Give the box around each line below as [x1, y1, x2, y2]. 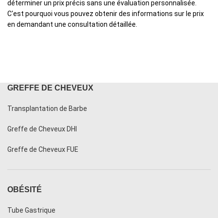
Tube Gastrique [7, 206, 55, 215]
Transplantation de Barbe [7, 105, 87, 113]
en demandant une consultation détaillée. [7, 20, 137, 29]
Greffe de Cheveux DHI [7, 125, 77, 133]
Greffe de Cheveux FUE [7, 145, 78, 154]
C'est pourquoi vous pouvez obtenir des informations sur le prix [7, 10, 204, 18]
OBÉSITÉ [7, 185, 42, 194]
